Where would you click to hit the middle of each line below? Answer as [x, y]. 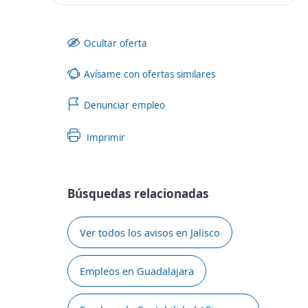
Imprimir [104, 137]
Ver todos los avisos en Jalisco [150, 232]
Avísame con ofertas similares [150, 74]
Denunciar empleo [124, 104]
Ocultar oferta [115, 43]
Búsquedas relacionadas [138, 193]
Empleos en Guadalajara [137, 271]
